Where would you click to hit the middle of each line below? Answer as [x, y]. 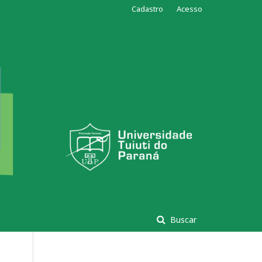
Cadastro [147, 9]
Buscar [182, 220]
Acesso [189, 9]
